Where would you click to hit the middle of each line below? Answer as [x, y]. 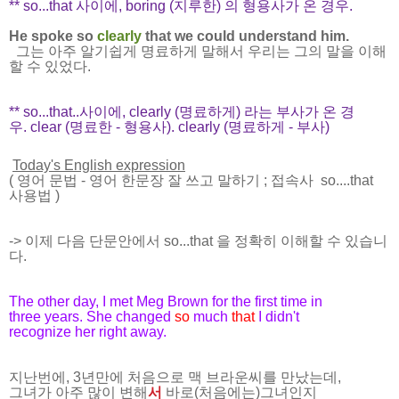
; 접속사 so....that [317, 180]
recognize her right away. [88, 331]
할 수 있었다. [50, 66]
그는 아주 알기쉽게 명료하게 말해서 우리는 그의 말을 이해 [198, 51]
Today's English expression [99, 165]
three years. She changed [92, 316]
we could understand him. [260, 36]
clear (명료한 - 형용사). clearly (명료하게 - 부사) [182, 126]
